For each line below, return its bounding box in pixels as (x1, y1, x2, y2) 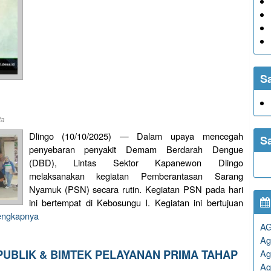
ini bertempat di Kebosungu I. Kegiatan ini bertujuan (28, 195, 243, 209)
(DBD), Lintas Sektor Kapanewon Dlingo (28, 155, 243, 169)
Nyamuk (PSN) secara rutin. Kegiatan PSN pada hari (28, 182, 243, 195)
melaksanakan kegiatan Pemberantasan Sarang (28, 169, 243, 182)
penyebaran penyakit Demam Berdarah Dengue (28, 142, 243, 155)
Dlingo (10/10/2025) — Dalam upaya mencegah (28, 129, 243, 142)
